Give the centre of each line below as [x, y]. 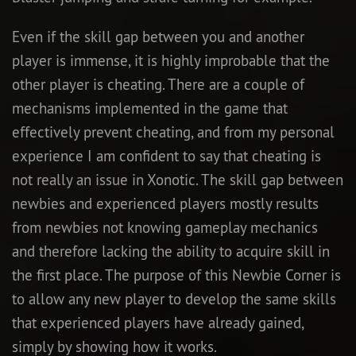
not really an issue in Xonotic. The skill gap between [178, 179]
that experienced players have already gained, [158, 322]
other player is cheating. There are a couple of [158, 84]
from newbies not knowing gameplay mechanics [165, 227]
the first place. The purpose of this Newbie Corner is [176, 275]
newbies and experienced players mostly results [165, 203]
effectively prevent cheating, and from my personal [173, 132]
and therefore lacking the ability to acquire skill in [171, 251]
